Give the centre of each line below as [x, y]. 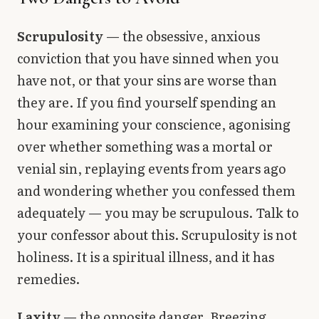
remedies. [48, 278]
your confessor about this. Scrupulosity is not [157, 234]
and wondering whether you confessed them [156, 190]
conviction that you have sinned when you [148, 58]
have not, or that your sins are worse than [147, 80]
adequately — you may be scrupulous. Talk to [158, 212]
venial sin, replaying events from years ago [152, 168]
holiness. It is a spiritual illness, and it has [146, 256]
